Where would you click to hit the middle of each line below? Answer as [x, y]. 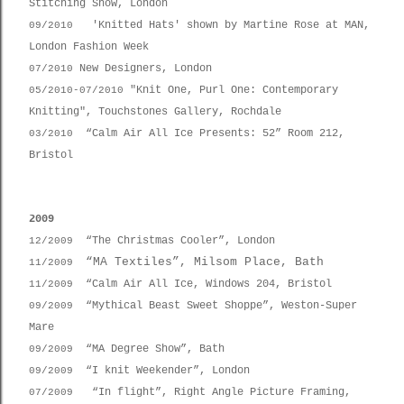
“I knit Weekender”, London [161, 371]
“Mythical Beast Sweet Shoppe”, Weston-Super [215, 306]
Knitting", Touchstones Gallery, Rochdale [155, 112]
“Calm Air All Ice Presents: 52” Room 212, [209, 133]
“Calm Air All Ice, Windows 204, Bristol [202, 284]
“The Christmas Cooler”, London [174, 241]
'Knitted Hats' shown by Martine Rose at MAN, [231, 25]
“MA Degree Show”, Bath [149, 349]
